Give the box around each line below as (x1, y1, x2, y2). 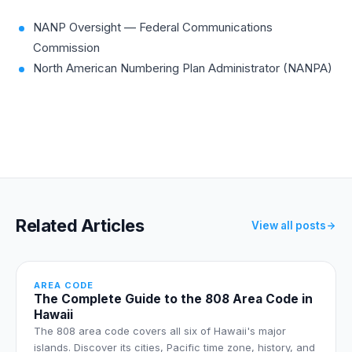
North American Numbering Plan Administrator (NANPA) (33, 60, 332, 75)
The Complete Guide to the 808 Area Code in (34, 291, 313, 306)
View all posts (251, 219, 326, 233)
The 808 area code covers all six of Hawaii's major (34, 324, 286, 337)
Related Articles (16, 214, 145, 236)
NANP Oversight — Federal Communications (33, 19, 273, 35)
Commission (33, 39, 100, 55)
